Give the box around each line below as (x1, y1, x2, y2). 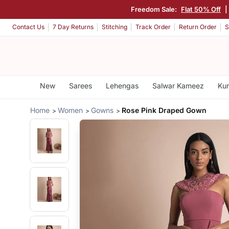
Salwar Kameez (152, 81, 204, 90)
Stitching (102, 23, 127, 31)
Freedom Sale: (131, 5, 178, 13)
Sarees (68, 81, 92, 90)
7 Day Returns (53, 23, 94, 31)
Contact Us (12, 23, 44, 31)
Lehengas (105, 81, 139, 90)
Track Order (135, 23, 171, 31)
